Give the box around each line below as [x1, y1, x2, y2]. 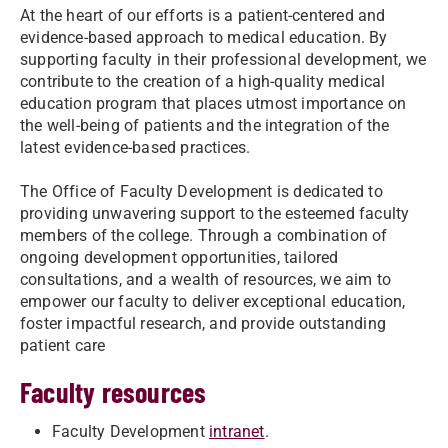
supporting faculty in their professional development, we [20, 50, 427, 69]
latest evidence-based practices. [20, 138, 251, 157]
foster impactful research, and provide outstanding [20, 314, 387, 333]
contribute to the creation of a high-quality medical [20, 72, 386, 91]
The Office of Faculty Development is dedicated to [20, 182, 383, 201]
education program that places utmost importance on [20, 94, 407, 113]
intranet [209, 422, 265, 441]
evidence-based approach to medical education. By [20, 28, 388, 47]
